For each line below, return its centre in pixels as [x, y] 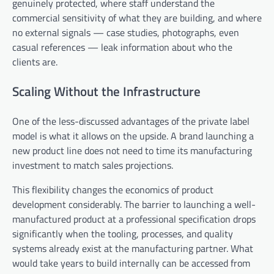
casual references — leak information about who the [122, 47]
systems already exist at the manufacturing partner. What [133, 248]
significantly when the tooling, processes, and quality [123, 233]
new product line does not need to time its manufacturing [132, 150]
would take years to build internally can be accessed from [131, 263]
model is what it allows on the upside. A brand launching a [133, 135]
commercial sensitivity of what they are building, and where [137, 18]
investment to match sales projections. [93, 165]
